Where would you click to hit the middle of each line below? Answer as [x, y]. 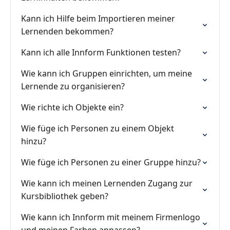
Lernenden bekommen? [67, 31]
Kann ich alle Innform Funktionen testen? [101, 52]
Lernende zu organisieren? [73, 86]
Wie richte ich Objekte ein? [72, 107]
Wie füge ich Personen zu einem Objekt [98, 128]
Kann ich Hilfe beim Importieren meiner [98, 18]
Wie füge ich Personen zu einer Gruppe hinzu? [111, 162]
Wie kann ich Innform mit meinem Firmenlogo [111, 217]
